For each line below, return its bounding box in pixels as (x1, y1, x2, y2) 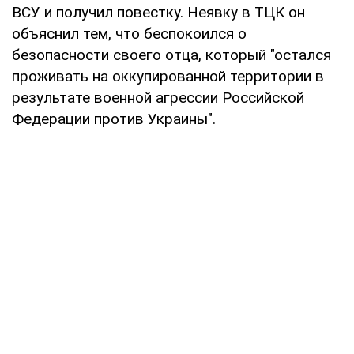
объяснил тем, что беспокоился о (12, 24, 247, 43)
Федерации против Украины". (12, 109, 216, 128)
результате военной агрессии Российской (12, 88, 304, 107)
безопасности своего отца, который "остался (12, 45, 331, 64)
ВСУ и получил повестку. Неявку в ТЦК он (12, 2, 305, 21)
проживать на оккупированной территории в (12, 66, 324, 85)
